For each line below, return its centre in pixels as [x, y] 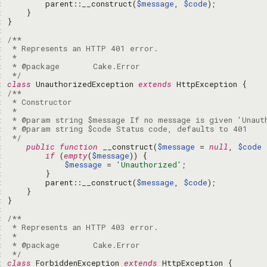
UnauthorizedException [85, 84]
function [79, 147]
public [41, 147]
